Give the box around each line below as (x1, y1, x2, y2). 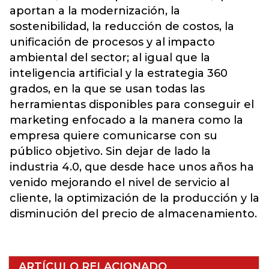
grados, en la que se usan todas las (10, 82, 205, 96)
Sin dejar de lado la (106, 145, 211, 159)
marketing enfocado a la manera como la (10, 113, 243, 127)
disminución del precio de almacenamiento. (10, 207, 257, 221)
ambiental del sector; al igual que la (10, 51, 210, 65)
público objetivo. (10, 145, 106, 159)
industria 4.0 (10, 160, 79, 174)
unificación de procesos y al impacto (10, 35, 215, 49)
